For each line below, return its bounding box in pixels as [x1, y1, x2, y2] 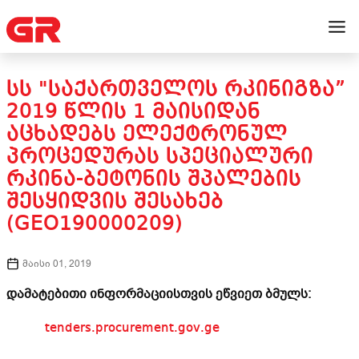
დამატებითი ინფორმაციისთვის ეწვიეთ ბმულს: [6, 285, 311, 303]
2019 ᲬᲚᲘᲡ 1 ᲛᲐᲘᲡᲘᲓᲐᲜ [6, 101, 260, 123]
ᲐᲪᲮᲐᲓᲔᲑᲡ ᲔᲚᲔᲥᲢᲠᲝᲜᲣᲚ [6, 123, 288, 146]
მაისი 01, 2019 [22, 257, 91, 270]
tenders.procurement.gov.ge [13, 322, 220, 335]
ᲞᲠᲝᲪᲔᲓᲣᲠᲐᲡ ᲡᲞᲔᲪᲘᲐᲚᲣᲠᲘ [6, 146, 313, 168]
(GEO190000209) [6, 213, 183, 236]
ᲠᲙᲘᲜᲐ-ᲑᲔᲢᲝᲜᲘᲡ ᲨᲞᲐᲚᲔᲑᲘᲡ [6, 168, 301, 191]
